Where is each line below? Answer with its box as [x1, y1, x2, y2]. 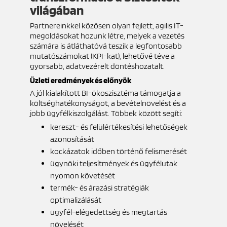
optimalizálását [50, 195, 103, 205]
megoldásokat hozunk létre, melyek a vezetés [29, 30, 184, 41]
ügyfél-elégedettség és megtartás [50, 207, 167, 217]
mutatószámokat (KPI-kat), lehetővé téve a [29, 51, 175, 61]
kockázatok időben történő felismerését [50, 146, 188, 156]
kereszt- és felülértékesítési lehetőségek [50, 122, 187, 132]
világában [29, 2, 86, 18]
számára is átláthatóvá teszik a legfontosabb [29, 41, 182, 51]
